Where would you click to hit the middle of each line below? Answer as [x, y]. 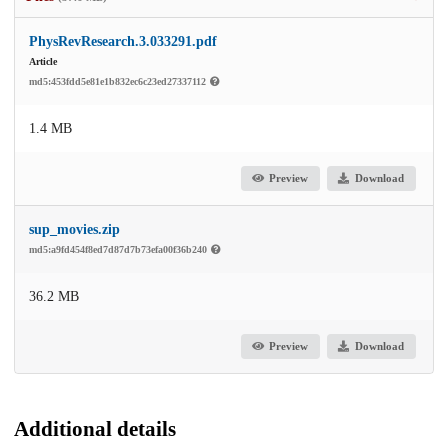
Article [43, 61]
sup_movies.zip [74, 229]
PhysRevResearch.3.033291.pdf [123, 41]
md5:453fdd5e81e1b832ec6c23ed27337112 [119, 81]
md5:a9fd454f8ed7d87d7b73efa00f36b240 [119, 249]
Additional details [95, 428]
